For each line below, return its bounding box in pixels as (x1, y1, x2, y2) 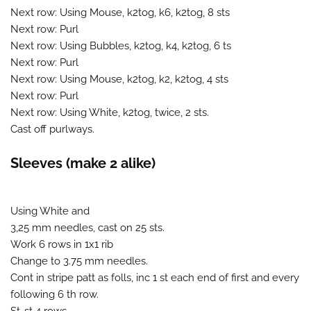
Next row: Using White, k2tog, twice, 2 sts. (10, 106, 209, 119)
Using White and (10, 204, 90, 217)
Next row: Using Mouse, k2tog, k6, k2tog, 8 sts (10, 6, 230, 19)
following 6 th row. (10, 287, 99, 301)
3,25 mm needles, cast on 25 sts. (10, 221, 165, 234)
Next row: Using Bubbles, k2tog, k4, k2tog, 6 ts (10, 39, 231, 52)
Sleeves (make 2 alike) (10, 154, 155, 171)
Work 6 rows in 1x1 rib (10, 237, 113, 251)
